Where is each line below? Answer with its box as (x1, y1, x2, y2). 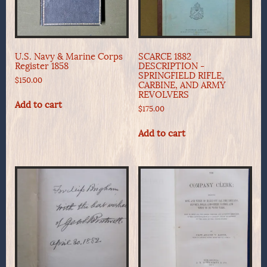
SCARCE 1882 (138, 51, 191, 62)
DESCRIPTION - (138, 60, 204, 72)
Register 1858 (15, 60, 69, 72)
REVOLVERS (138, 89, 189, 100)
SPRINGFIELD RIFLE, (138, 70, 224, 81)
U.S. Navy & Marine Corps (15, 51, 123, 62)
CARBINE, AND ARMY (138, 79, 226, 91)
